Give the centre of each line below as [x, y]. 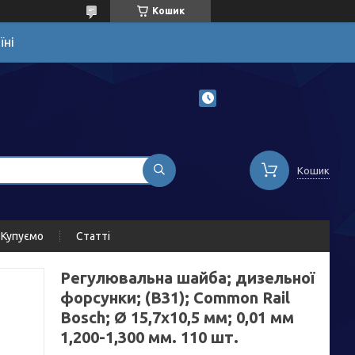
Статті [93, 236]
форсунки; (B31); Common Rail [175, 298]
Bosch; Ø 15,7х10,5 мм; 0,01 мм [177, 317]
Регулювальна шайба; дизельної [187, 278]
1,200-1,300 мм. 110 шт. [149, 337]
